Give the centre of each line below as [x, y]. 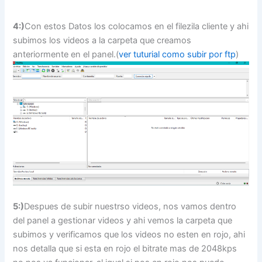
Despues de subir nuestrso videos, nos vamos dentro [130, 206]
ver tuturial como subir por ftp [177, 54]
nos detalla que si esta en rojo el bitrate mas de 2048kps [125, 248]
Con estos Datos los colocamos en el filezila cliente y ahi [137, 26]
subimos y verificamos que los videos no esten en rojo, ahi [129, 234]
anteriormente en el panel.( [66, 54]
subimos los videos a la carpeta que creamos [102, 40]
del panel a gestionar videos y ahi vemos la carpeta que [123, 220]
